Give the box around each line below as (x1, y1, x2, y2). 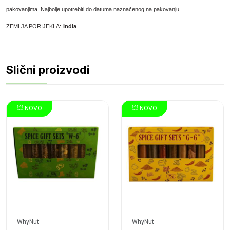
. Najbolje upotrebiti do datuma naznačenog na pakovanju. (37, 6, 181, 12)
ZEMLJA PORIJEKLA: (6, 23, 61, 29)
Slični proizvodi (6, 63, 90, 76)
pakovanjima (6, 6, 37, 12)
